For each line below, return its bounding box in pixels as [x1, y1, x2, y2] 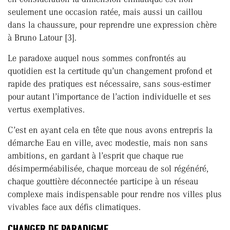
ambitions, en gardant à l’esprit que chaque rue [8, 150, 183, 161]
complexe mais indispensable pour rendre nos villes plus [8, 189, 222, 200]
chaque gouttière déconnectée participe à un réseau [8, 176, 198, 187]
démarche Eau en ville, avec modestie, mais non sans [8, 138, 208, 148]
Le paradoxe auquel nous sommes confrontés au [8, 53, 186, 64]
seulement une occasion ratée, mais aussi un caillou [8, 7, 202, 17]
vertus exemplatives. [8, 104, 85, 115]
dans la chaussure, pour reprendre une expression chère [8, 20, 217, 30]
